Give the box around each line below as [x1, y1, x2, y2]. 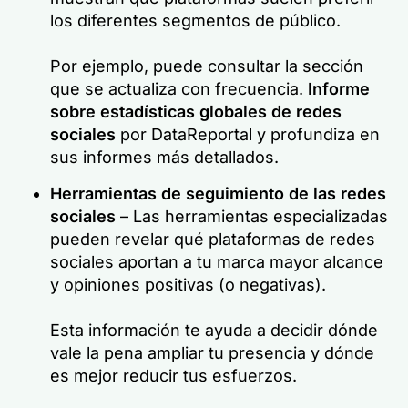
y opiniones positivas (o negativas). [50, 275, 326, 294]
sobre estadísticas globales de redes [50, 102, 342, 121]
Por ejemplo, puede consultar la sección [50, 56, 363, 76]
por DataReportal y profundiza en [116, 125, 380, 144]
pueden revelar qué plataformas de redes [50, 229, 375, 249]
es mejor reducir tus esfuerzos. [50, 366, 297, 385]
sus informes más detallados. [50, 148, 279, 167]
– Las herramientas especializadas [120, 207, 388, 226]
